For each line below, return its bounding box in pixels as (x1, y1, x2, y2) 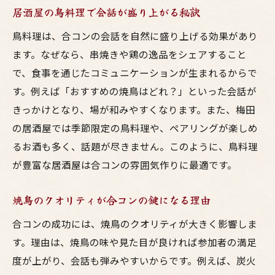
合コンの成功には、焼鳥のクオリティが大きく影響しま (12, 217, 257, 230)
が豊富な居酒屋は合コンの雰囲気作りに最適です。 (12, 158, 237, 171)
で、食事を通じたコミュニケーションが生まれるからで (12, 66, 257, 79)
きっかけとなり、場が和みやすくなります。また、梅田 (12, 103, 255, 116)
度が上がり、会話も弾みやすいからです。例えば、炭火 (12, 254, 256, 267)
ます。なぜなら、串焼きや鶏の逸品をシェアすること (12, 47, 247, 61)
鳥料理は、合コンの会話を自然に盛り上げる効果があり (12, 29, 258, 42)
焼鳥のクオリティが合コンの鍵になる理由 (12, 192, 211, 207)
